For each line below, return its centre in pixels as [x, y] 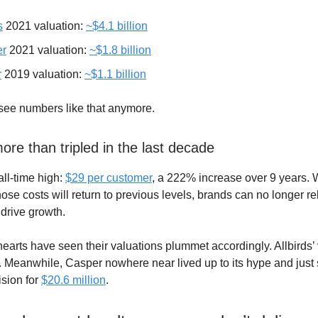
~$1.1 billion [115, 74]
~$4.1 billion [117, 26]
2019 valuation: [43, 74]
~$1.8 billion [120, 50]
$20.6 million [73, 280]
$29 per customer [109, 177]
